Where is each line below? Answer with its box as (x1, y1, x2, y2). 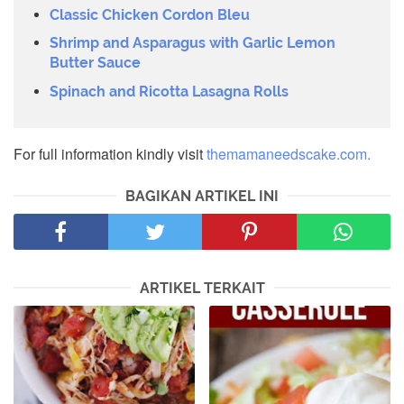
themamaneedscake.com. (207, 143, 371, 165)
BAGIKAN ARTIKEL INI (125, 188, 279, 206)
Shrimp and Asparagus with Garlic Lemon (50, 34, 335, 52)
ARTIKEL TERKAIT (139, 280, 265, 298)
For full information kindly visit (14, 143, 207, 165)
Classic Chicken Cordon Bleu (50, 5, 250, 23)
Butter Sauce (50, 54, 141, 72)
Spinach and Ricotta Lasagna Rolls (50, 82, 289, 100)
